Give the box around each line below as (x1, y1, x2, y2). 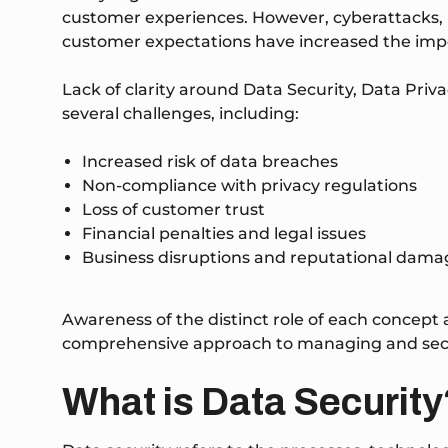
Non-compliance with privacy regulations (82, 176, 417, 196)
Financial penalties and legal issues (82, 224, 366, 244)
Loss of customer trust (82, 200, 265, 220)
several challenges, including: (62, 104, 299, 124)
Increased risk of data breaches (82, 152, 338, 172)
